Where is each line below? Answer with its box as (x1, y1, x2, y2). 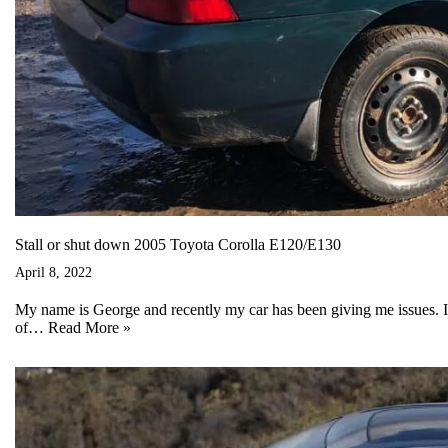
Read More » (48, 318, 131, 336)
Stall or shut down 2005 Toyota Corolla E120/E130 (15, 235, 341, 253)
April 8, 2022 (15, 263, 92, 280)
